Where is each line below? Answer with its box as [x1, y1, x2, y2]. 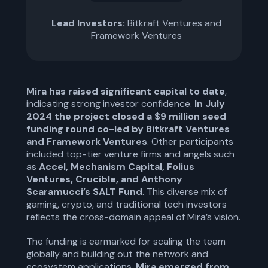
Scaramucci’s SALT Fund [26, 185, 142, 198]
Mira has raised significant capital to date [26, 85, 225, 98]
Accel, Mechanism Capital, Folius [39, 160, 194, 173]
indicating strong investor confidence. [26, 98, 194, 110]
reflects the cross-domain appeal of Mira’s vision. [26, 211, 240, 223]
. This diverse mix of [142, 185, 227, 198]
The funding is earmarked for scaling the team [26, 235, 226, 248]
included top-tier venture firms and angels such [26, 148, 234, 160]
